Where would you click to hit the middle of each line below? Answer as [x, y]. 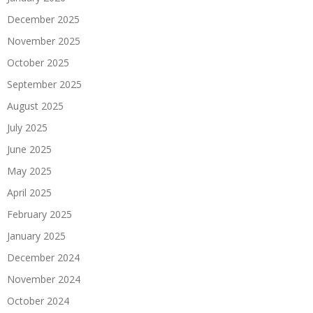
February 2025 [39, 214]
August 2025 [35, 106]
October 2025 [38, 63]
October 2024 [38, 301]
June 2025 [29, 149]
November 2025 [44, 41]
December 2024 [43, 257]
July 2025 [27, 128]
